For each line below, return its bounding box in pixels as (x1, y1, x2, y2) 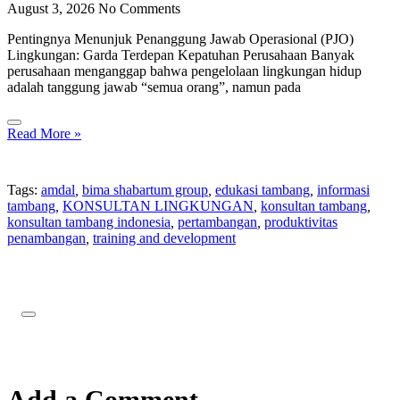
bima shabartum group (82, 182, 208, 197)
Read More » (7, 126, 81, 141)
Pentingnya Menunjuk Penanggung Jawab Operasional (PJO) (7, 31, 354, 46)
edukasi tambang (215, 182, 310, 197)
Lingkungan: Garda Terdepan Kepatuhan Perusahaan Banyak (7, 47, 354, 62)
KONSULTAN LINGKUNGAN (62, 198, 254, 213)
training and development (93, 230, 236, 246)
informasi (317, 182, 370, 197)
